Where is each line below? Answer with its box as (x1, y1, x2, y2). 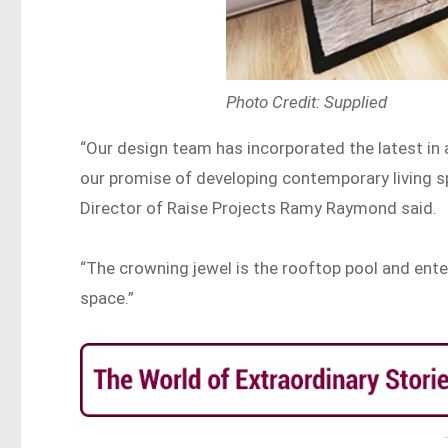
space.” (80, 288, 135, 309)
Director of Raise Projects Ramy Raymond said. (80, 198, 438, 219)
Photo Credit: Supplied (226, 92, 388, 113)
